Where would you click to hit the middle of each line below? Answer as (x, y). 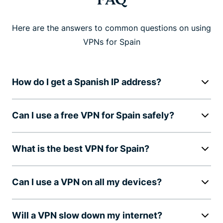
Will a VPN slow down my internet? (87, 215)
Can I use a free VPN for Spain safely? (93, 115)
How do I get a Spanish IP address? (87, 82)
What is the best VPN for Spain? (81, 148)
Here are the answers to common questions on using (111, 28)
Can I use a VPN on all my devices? (87, 182)
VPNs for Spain (111, 42)
